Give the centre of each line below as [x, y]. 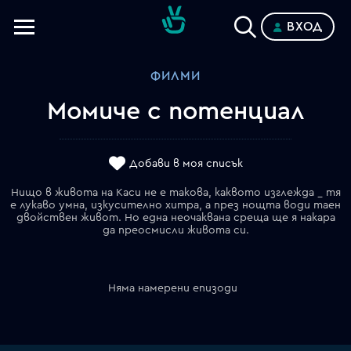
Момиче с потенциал [175, 111]
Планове [53, 132]
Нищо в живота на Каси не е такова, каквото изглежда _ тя [175, 193]
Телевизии [59, 59]
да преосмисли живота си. [175, 230]
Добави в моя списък [186, 164]
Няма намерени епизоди [173, 288]
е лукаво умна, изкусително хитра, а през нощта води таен [175, 205]
